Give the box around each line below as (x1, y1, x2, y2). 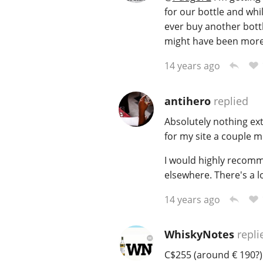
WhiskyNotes (164, 227, 234, 242)
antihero (164, 93, 211, 108)
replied (210, 93, 248, 108)
